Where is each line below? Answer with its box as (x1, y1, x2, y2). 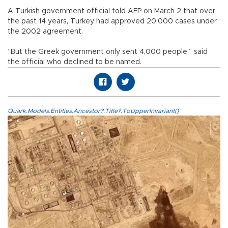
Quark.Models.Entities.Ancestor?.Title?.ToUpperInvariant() (8, 107, 179, 114)
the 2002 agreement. (8, 27, 83, 35)
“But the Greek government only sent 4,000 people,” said (8, 48, 208, 55)
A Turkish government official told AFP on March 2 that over (8, 7, 215, 15)
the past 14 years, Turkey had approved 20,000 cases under (8, 17, 217, 25)
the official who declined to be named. (8, 58, 141, 66)
